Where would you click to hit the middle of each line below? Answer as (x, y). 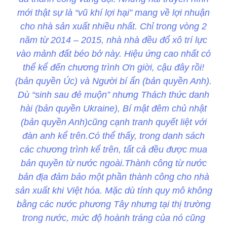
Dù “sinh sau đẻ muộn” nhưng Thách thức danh (113, 95)
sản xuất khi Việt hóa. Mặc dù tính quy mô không (113, 191)
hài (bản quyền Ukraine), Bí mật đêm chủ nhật (113, 109)
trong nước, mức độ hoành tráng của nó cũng (113, 218)
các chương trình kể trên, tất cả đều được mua (113, 150)
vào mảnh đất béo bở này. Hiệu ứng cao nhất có (113, 54)
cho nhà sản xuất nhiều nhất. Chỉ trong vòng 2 (113, 27)
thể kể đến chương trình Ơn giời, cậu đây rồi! (113, 68)
